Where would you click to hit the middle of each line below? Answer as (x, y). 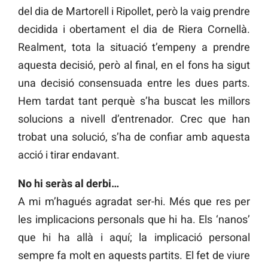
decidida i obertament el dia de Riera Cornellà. (134, 29)
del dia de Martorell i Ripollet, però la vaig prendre (134, 11)
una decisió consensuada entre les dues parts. (134, 83)
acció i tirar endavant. (69, 154)
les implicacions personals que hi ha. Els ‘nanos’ (134, 219)
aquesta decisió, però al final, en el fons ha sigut (134, 65)
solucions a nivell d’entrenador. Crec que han (134, 118)
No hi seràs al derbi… (68, 183)
